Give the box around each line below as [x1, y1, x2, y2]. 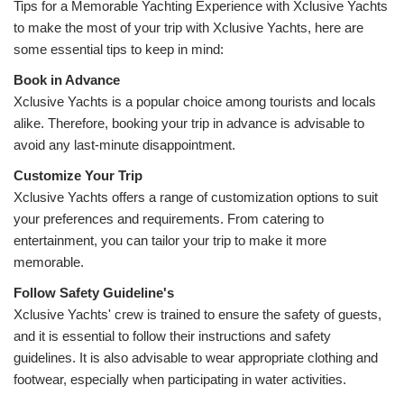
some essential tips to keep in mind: [14, 41, 224, 57]
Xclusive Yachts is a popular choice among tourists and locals [14, 94, 376, 109]
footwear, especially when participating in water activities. [14, 372, 346, 387]
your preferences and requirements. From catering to [14, 211, 324, 226]
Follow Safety [14, 285, 103, 300]
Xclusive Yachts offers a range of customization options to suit [14, 189, 378, 205]
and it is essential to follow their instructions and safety [14, 328, 331, 344]
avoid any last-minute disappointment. [14, 137, 235, 152]
